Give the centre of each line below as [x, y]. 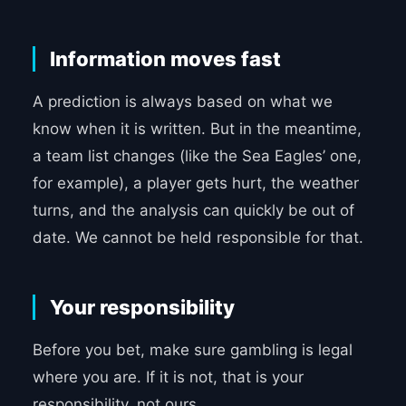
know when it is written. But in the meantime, [197, 129]
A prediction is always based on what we [182, 102]
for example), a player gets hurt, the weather [195, 184]
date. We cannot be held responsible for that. [198, 238]
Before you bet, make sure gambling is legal [192, 350]
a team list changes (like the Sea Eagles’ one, [197, 156]
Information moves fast [165, 59]
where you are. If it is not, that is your [168, 377]
